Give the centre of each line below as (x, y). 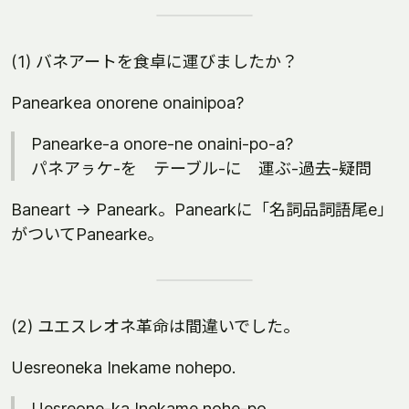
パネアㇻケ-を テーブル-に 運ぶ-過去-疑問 (201, 168)
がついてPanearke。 (87, 234)
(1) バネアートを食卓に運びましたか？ (154, 62)
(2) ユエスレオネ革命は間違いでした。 (155, 326)
